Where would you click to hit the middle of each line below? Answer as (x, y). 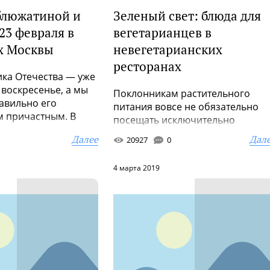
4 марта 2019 (137, 168)
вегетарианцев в (162, 33)
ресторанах (147, 66)
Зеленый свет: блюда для (187, 16)
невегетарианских (168, 49)
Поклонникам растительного (182, 93)
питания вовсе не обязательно (186, 107)
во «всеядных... (149, 146)
